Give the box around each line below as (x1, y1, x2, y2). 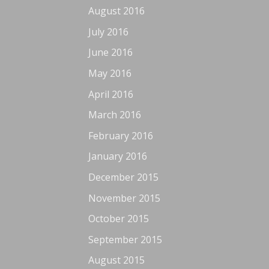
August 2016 (88, 4, 145, 18)
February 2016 (88, 128, 153, 142)
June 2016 (88, 46, 133, 59)
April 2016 (88, 87, 133, 101)
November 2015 (88, 191, 160, 205)
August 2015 (88, 253, 145, 267)
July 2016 (88, 25, 128, 38)
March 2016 (88, 108, 141, 122)
